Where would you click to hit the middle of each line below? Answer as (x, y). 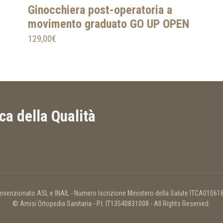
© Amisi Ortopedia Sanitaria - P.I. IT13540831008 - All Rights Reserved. (111, 204)
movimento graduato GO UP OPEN (109, 24)
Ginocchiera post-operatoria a (100, 10)
